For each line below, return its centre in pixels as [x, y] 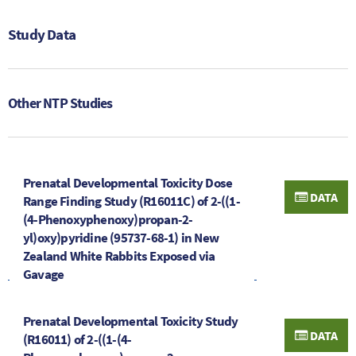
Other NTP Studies [60, 103]
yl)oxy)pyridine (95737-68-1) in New [121, 237]
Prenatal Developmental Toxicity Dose [128, 182]
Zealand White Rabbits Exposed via [119, 255]
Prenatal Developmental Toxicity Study [131, 321]
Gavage [44, 274]
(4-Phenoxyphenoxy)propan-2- [108, 219]
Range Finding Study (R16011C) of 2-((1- [132, 201]
